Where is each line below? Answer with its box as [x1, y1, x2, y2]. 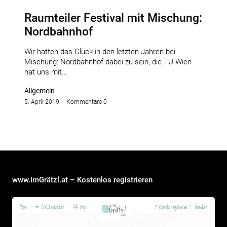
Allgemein [24, 87, 55, 95]
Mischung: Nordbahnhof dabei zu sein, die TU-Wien [24, 57, 192, 67]
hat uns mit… [24, 67, 67, 77]
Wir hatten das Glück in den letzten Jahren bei [24, 47, 175, 57]
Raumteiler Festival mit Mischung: [24, 11, 202, 25]
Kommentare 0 [66, 98, 107, 106]
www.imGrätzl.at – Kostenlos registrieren [12, 175, 153, 185]
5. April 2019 [24, 98, 59, 106]
